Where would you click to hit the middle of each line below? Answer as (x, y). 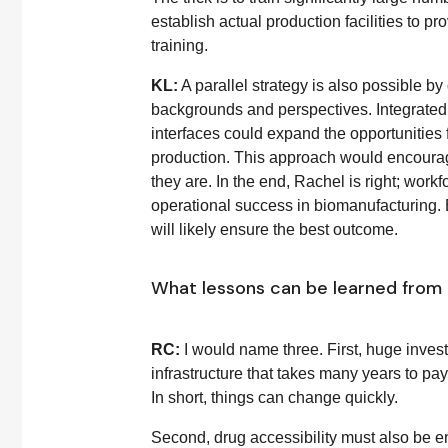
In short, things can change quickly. (274, 397)
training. (179, 45)
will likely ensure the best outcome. (274, 229)
